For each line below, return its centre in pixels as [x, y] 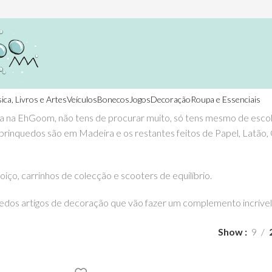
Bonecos [113, 99]
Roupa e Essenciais [226, 99]
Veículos [82, 99]
